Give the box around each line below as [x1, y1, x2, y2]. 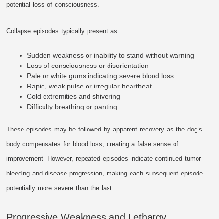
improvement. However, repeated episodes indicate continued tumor [6, 154, 201, 162]
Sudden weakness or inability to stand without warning [27, 51, 195, 59]
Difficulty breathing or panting [27, 102, 118, 110]
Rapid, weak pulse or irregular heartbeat [27, 82, 152, 90]
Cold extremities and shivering [27, 92, 121, 100]
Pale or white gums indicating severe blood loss [27, 71, 174, 80]
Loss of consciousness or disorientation [27, 61, 149, 69]
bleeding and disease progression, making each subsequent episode [6, 169, 203, 177]
